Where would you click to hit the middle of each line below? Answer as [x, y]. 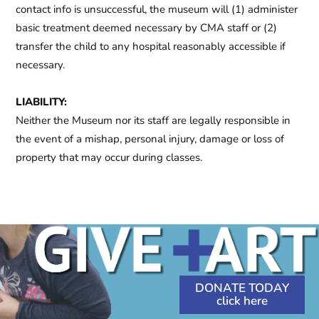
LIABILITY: [43, 102]
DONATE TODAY [242, 288]
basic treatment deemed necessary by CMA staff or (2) [147, 28]
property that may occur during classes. [109, 158]
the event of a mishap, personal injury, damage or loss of [150, 139]
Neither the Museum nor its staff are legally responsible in [153, 121]
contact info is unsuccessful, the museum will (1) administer [157, 10]
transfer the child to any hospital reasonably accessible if [151, 47]
